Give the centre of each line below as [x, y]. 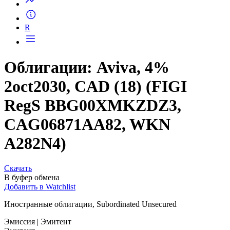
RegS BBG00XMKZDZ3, [93, 105]
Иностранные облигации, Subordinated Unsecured [90, 204]
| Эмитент [54, 222]
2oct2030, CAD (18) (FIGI [95, 86]
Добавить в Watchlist [40, 187]
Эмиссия [21, 222]
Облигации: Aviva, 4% [87, 67]
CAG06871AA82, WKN [87, 124]
